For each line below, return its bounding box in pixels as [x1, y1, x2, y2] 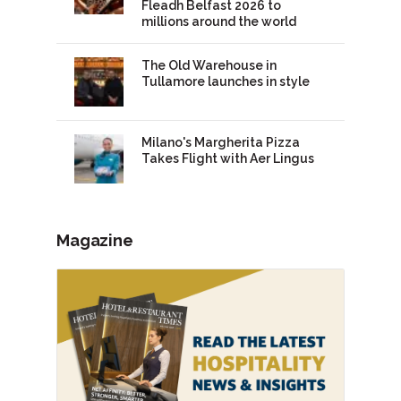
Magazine [56, 231, 133, 251]
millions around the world [141, 14, 297, 30]
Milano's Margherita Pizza [141, 135, 301, 150]
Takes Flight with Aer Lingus [141, 151, 315, 166]
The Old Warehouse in [141, 58, 277, 73]
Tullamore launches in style [141, 74, 311, 90]
